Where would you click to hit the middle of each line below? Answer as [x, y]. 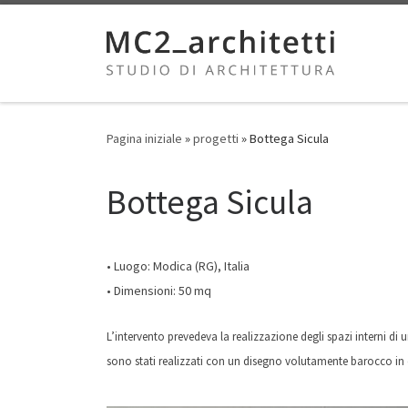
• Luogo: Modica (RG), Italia [178, 266]
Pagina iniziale [144, 139]
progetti [216, 139]
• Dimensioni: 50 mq [159, 291]
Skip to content [69, 26]
